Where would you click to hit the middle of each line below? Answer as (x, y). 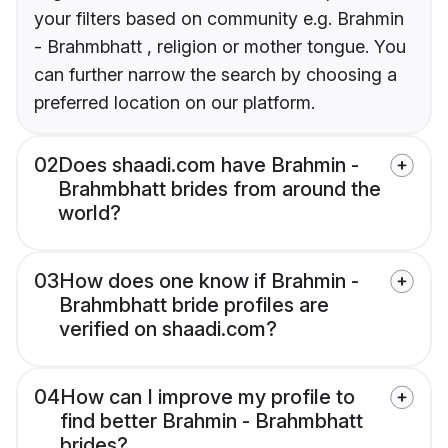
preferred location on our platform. (174, 103)
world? (89, 213)
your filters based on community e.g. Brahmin (219, 19)
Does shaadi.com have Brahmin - (208, 165)
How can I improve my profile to (207, 397)
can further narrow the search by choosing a (215, 75)
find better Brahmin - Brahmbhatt (211, 421)
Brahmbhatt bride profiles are (194, 305)
